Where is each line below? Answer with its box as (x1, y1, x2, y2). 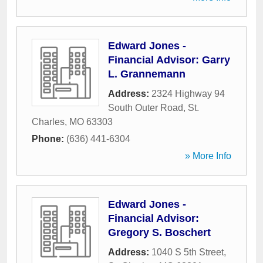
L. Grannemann (108, 68, 186, 80)
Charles (32, 117, 65, 127)
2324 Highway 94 (151, 89, 225, 99)
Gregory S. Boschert (108, 227, 211, 238)
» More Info (185, 151, 231, 161)
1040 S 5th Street (151, 247, 224, 257)
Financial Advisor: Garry (108, 54, 230, 66)
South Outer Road (108, 103, 183, 113)
